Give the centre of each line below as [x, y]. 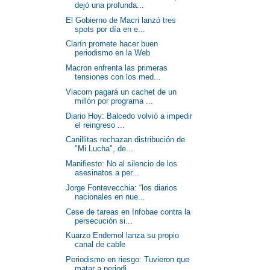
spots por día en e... [110, 29]
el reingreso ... [100, 125]
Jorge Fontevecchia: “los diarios [122, 187]
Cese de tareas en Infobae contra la [128, 212]
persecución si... [104, 221]
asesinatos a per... [107, 173]
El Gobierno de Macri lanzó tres [121, 20]
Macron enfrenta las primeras [117, 68]
